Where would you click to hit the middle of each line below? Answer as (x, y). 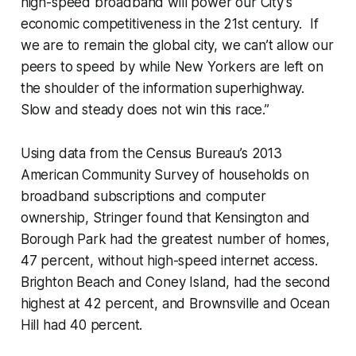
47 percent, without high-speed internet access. (169, 261)
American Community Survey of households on (164, 175)
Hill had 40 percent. (81, 325)
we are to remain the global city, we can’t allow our (177, 46)
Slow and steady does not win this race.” (145, 110)
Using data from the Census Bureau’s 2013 (151, 154)
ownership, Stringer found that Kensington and (165, 218)
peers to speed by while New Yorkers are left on (172, 67)
